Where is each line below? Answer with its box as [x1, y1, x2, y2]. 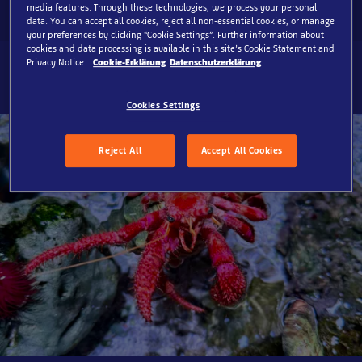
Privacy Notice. [27, 57, 90, 69]
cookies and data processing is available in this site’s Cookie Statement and [27, 43, 335, 55]
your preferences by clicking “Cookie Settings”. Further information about [27, 29, 325, 41]
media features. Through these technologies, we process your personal [27, 2, 318, 14]
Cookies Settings [126, 99, 200, 112]
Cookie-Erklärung [93, 57, 166, 69]
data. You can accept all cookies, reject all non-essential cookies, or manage [27, 15, 335, 27]
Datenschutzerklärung [170, 57, 262, 69]
